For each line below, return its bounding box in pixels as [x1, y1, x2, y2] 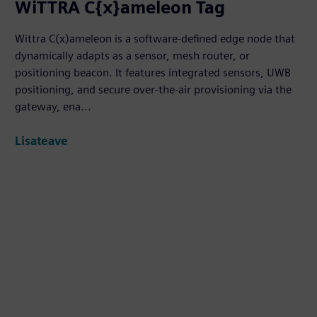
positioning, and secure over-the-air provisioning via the [15, 83, 292, 97]
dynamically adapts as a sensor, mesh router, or [15, 49, 250, 63]
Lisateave [15, 134, 69, 148]
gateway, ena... [15, 100, 92, 114]
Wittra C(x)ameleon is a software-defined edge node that [15, 32, 296, 46]
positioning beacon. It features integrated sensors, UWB [15, 66, 292, 80]
